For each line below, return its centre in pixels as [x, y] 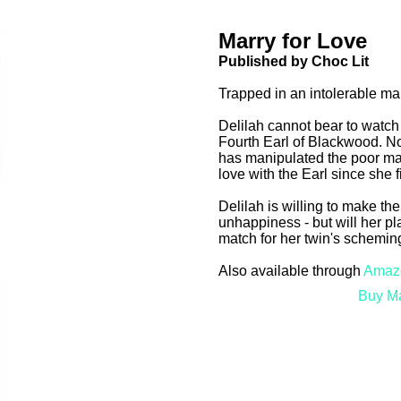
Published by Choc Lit [294, 61]
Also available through [291, 271]
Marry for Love [293, 41]
